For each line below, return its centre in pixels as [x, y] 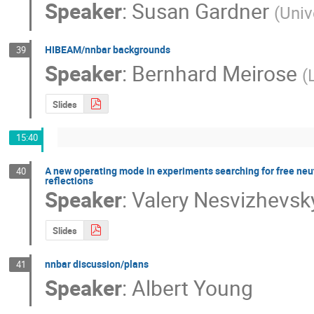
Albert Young [193, 288]
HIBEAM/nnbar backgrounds [108, 49]
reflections [69, 180]
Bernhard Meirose [215, 73]
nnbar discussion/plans [97, 264]
